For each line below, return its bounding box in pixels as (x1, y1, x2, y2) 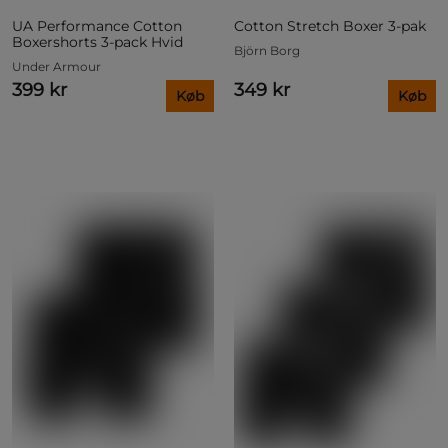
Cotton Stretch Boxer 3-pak (234, 16, 426, 35)
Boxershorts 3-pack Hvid (12, 32, 183, 51)
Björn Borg (234, 42, 300, 58)
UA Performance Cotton (12, 16, 182, 35)
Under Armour (12, 58, 101, 74)
